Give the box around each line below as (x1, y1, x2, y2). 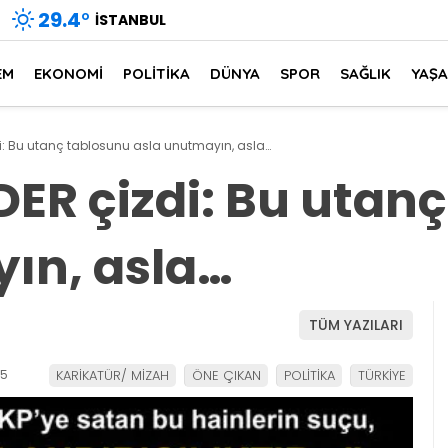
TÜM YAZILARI (309, 314, 403, 335)
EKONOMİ (34, 63, 103, 83)
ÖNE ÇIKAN (192, 366, 261, 385)
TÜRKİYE (358, 366, 406, 385)
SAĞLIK (340, 63, 391, 83)
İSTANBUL (95, 9, 166, 30)
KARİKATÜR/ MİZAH (56, 366, 169, 385)
